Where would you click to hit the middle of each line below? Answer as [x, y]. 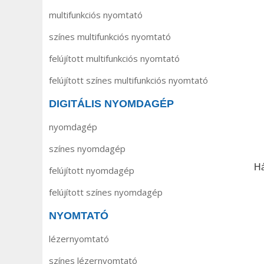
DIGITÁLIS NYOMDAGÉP [111, 104]
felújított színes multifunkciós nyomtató [128, 80]
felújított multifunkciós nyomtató [114, 58]
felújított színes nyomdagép [106, 192]
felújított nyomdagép [92, 170]
